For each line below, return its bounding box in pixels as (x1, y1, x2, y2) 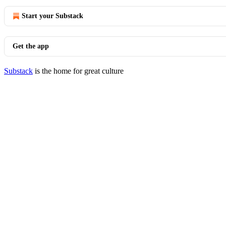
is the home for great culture (33, 67, 124, 75)
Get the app (13, 42, 49, 50)
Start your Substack (22, 12, 83, 20)
